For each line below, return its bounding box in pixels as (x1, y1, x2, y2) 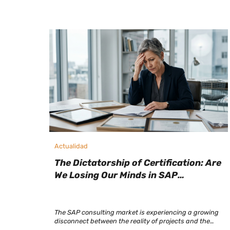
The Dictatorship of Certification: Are (54, 158, 221, 168)
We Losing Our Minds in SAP (54, 170, 178, 181)
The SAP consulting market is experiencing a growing (54, 208, 219, 216)
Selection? (54, 182, 102, 193)
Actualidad (54, 142, 88, 150)
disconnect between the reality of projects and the (54, 217, 210, 225)
